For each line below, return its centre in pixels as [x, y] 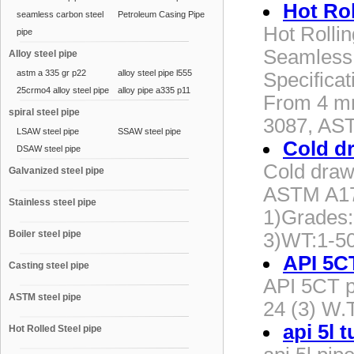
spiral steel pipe [44, 112]
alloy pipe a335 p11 [154, 90]
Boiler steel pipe [45, 234]
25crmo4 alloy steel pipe [63, 90]
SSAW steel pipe [149, 131]
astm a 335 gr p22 [51, 73]
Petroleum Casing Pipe [161, 14]
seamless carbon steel [60, 14]
